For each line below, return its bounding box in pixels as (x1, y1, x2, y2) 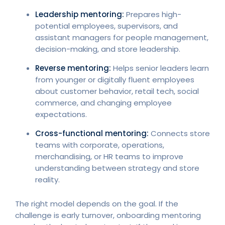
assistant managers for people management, (35, 32, 208, 43)
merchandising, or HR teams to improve (35, 151, 183, 162)
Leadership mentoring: (35, 9, 124, 20)
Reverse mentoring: (35, 62, 111, 73)
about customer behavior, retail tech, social (35, 85, 199, 96)
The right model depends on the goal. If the (15, 198, 178, 209)
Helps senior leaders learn (111, 62, 209, 73)
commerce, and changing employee (35, 97, 172, 108)
